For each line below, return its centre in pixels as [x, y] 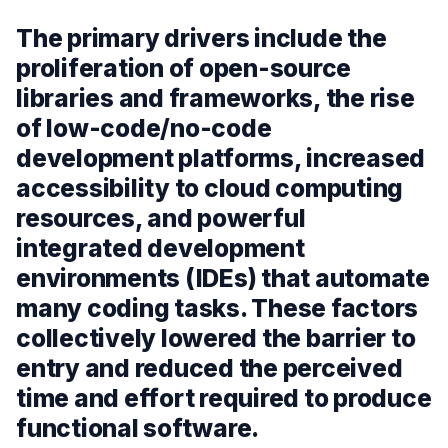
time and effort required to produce [224, 398]
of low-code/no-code [144, 128]
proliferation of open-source [184, 68]
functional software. [138, 428]
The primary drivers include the [201, 38]
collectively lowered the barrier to [216, 338]
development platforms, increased [221, 158]
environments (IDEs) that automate [223, 278]
